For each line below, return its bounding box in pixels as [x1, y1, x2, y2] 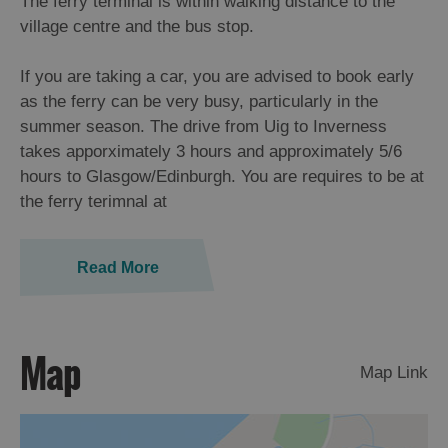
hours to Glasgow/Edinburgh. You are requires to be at [20, 167, 424, 187]
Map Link [360, 363, 428, 383]
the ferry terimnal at [20, 192, 167, 212]
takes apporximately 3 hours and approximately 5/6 [20, 142, 402, 162]
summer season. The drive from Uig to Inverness [20, 117, 387, 137]
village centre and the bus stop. [20, 17, 254, 37]
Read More [76, 259, 159, 277]
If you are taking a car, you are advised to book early [20, 67, 414, 87]
